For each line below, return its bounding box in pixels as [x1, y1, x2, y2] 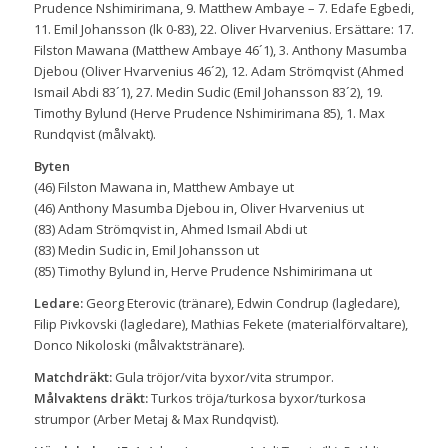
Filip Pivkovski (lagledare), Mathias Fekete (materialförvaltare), [33, 315, 408, 334]
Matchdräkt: [33, 368, 115, 387]
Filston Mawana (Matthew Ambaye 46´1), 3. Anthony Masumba [33, 41, 407, 60]
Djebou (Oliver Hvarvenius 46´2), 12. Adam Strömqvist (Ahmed [33, 62, 404, 81]
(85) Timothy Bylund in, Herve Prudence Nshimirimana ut [33, 262, 372, 281]
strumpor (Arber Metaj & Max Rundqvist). [33, 410, 279, 429]
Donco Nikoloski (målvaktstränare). [33, 336, 245, 355]
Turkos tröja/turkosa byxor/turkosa [147, 389, 366, 408]
